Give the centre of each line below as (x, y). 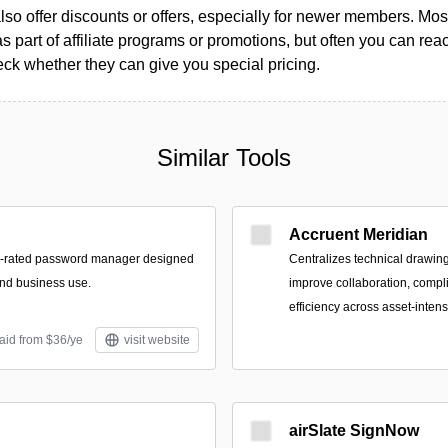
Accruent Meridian (358, 234)
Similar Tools (224, 157)
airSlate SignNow (354, 430)
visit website (157, 340)
